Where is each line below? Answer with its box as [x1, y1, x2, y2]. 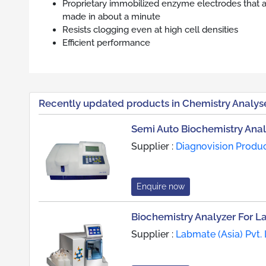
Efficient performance [62, 37, 150, 48]
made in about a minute [62, 11, 160, 22]
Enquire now [136, 182, 185, 192]
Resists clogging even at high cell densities [62, 24, 238, 35]
